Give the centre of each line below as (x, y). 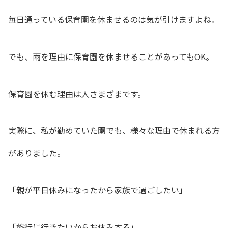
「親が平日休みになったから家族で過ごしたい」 (98, 190)
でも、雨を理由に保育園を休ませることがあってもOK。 (111, 56)
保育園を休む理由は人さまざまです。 (77, 93)
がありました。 (37, 153)
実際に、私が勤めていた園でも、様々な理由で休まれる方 (114, 131)
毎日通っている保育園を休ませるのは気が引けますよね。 (114, 20)
